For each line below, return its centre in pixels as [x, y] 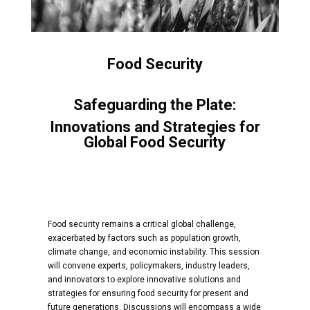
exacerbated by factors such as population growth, [144, 238]
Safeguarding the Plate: [155, 105]
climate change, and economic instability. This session [153, 252]
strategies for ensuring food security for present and [148, 294]
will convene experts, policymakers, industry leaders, [148, 266]
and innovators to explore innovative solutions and [144, 280]
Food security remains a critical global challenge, [142, 225]
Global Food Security [155, 143]
